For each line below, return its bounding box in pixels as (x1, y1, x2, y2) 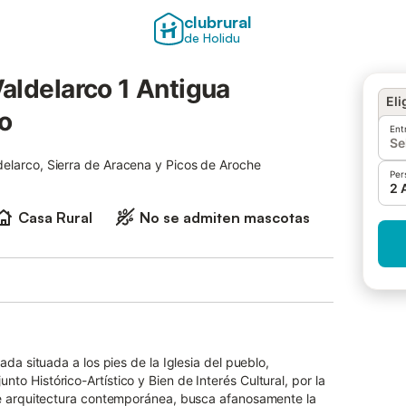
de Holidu (184, 30, 241, 45)
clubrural (184, 12, 253, 32)
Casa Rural (18, 208, 92, 227)
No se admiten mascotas (140, 208, 310, 227)
